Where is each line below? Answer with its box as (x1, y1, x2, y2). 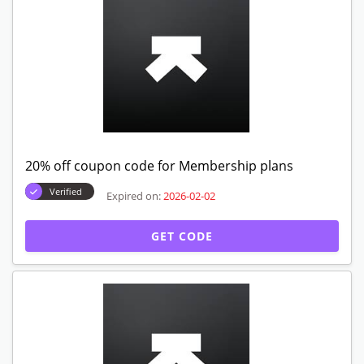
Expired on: (106, 188, 161, 203)
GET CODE (151, 228, 213, 244)
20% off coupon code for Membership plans (25, 157, 293, 175)
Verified (50, 185, 82, 197)
